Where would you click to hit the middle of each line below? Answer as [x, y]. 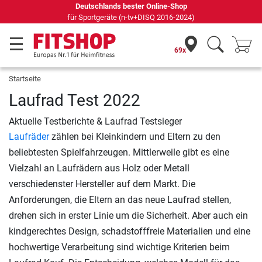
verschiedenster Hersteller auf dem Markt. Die [102, 184]
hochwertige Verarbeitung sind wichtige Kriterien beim [119, 247]
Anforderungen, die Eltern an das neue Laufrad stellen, [120, 200]
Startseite [25, 79]
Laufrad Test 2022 [75, 100]
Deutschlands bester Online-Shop [131, 6]
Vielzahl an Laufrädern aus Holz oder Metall [99, 168]
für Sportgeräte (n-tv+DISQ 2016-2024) [131, 17]
